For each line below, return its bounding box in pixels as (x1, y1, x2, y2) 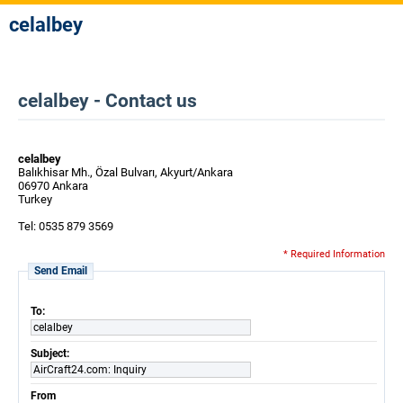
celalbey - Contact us (18, 90, 197, 112)
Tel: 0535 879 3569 (18, 219, 113, 233)
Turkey (18, 193, 52, 206)
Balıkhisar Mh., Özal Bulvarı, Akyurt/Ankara (18, 166, 233, 179)
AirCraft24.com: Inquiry (33, 363, 147, 376)
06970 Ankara (18, 179, 88, 193)
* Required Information (283, 248, 385, 260)
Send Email (34, 264, 87, 277)
